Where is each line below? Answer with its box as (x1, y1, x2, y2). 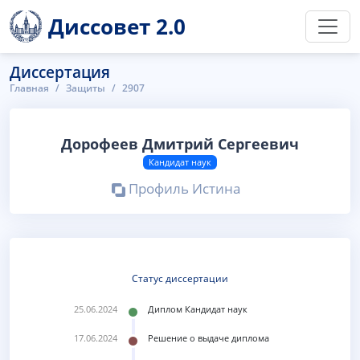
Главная (10, 81, 49, 95)
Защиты (66, 81, 105, 95)
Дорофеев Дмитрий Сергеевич (61, 134, 299, 153)
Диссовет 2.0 (48, 11, 186, 41)
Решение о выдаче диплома (147, 331, 269, 344)
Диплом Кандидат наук (147, 302, 247, 315)
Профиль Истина (125, 178, 240, 198)
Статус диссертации (132, 271, 228, 285)
